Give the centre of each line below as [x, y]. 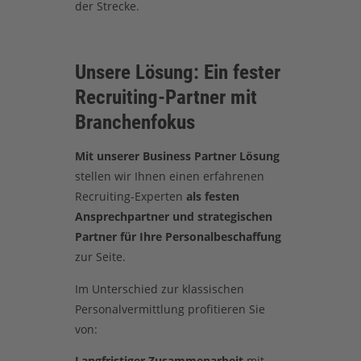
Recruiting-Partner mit [166, 97]
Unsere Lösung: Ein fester [177, 72]
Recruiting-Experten [130, 197]
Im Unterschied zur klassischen [159, 288]
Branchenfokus [135, 122]
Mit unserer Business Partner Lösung [177, 156]
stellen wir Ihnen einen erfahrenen [169, 176]
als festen [212, 197]
